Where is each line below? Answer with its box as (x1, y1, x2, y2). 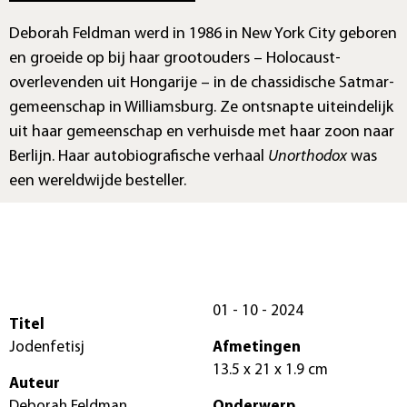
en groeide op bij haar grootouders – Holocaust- (9, 49, 341, 67)
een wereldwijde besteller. (9, 172, 186, 190)
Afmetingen (213, 339, 301, 355)
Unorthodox (268, 147, 347, 165)
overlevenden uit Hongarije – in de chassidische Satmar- (9, 74, 394, 92)
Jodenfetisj (9, 339, 84, 355)
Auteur (9, 375, 60, 392)
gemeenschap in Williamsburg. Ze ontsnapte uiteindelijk (9, 98, 393, 116)
